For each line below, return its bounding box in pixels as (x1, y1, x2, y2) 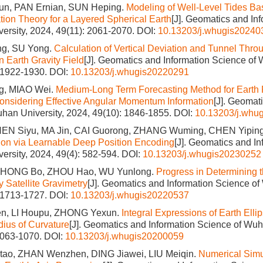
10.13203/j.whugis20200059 (65, 231, 184, 241)
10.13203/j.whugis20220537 (70, 190, 189, 200)
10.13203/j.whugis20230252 (143, 149, 261, 159)
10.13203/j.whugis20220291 (70, 67, 189, 77)
